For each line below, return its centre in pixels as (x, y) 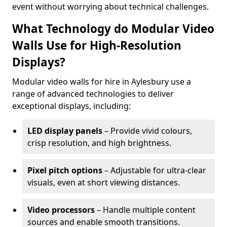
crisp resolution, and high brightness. (99, 143)
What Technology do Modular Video (113, 29)
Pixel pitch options (65, 170)
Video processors (61, 210)
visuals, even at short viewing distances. (104, 182)
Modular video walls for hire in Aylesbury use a (102, 82)
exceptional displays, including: (71, 106)
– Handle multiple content (145, 210)
